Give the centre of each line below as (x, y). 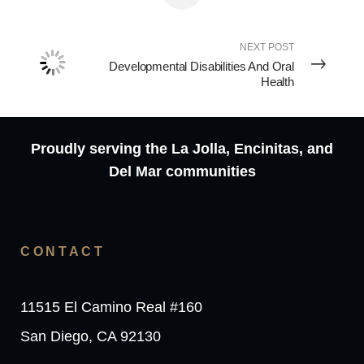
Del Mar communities (182, 172)
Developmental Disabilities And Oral (201, 67)
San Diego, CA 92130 (91, 337)
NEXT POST (267, 48)
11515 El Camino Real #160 (111, 308)
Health (277, 82)
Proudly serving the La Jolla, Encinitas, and (182, 149)
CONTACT (63, 252)
